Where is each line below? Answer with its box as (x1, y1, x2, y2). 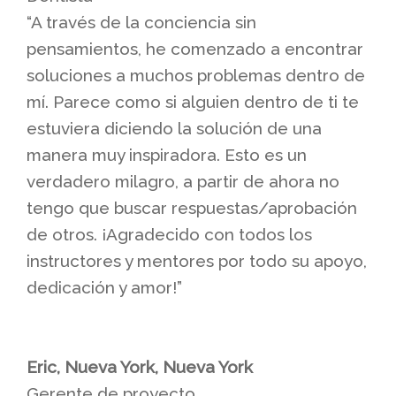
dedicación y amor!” (27, 278, 182, 298)
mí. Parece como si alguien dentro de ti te (27, 92, 359, 112)
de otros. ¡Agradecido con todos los (27, 225, 312, 245)
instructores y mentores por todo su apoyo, (27, 251, 367, 271)
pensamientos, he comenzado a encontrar (27, 39, 363, 59)
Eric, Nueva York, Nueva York (27, 357, 253, 377)
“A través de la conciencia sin (27, 12, 256, 33)
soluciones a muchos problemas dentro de (27, 65, 365, 86)
